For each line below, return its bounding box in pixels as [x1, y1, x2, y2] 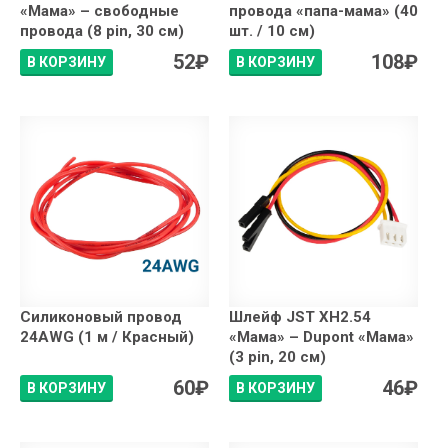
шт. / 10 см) [229, 21, 315, 40]
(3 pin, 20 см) [229, 347, 326, 366]
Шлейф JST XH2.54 [229, 307, 371, 326]
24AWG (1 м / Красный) [20, 327, 194, 346]
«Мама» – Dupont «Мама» [229, 327, 414, 346]
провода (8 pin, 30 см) [20, 21, 184, 40]
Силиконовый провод [20, 307, 182, 326]
